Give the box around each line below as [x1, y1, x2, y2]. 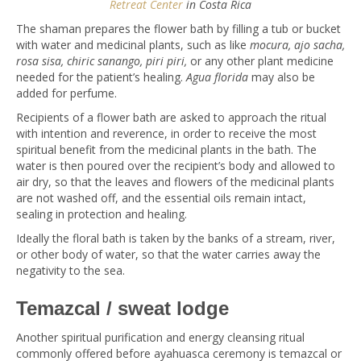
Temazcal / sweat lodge [16, 297, 229, 319]
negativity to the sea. [16, 263, 125, 278]
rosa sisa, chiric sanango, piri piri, [16, 53, 187, 68]
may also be [248, 69, 315, 85]
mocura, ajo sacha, [247, 37, 345, 52]
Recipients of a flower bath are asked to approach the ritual [16, 110, 326, 125]
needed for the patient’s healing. [16, 69, 186, 85]
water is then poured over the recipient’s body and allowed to [16, 158, 335, 173]
